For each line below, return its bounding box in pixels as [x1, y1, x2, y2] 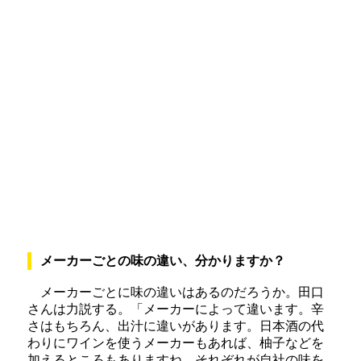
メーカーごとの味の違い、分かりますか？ [40, 254, 286, 268]
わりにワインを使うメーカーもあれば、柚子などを [27, 336, 324, 351]
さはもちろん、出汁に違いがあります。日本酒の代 [27, 319, 324, 334]
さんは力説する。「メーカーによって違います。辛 [27, 302, 324, 317]
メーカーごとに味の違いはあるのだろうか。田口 [27, 285, 324, 300]
